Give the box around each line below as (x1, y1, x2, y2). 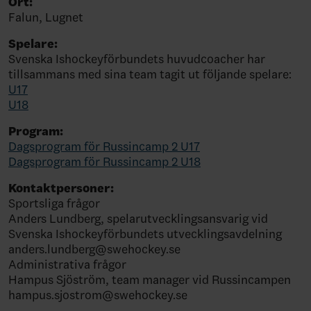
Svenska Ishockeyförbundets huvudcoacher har (8, 51, 265, 67)
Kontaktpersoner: (8, 180, 117, 196)
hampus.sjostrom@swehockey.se (8, 287, 187, 303)
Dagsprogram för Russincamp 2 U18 (8, 154, 201, 169)
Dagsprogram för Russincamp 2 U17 (8, 139, 200, 154)
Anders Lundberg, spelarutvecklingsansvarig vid (8, 211, 268, 226)
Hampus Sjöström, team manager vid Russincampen (8, 272, 291, 287)
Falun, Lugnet (8, 10, 83, 25)
